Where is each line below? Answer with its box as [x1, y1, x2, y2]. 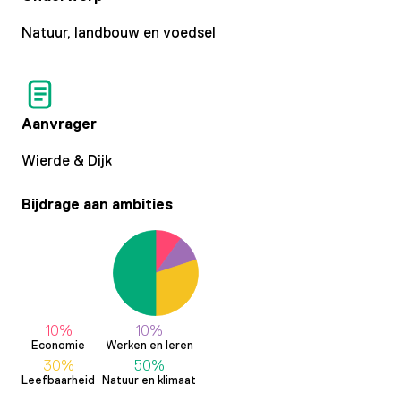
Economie [31, 338, 85, 353]
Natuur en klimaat [102, 372, 196, 387]
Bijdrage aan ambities [21, 196, 173, 213]
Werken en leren [105, 338, 193, 353]
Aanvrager [21, 115, 97, 132]
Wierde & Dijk [21, 152, 112, 169]
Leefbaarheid [21, 372, 95, 387]
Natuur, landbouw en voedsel [21, 24, 216, 41]
